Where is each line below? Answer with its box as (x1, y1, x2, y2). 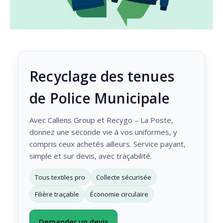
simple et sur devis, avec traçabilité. (29, 150, 152, 161)
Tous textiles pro (35, 172, 85, 182)
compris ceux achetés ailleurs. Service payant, (29, 138, 186, 149)
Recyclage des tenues (29, 66, 174, 86)
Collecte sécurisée (96, 172, 151, 182)
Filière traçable (35, 189, 79, 199)
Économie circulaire (90, 189, 148, 199)
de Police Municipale (29, 88, 170, 108)
